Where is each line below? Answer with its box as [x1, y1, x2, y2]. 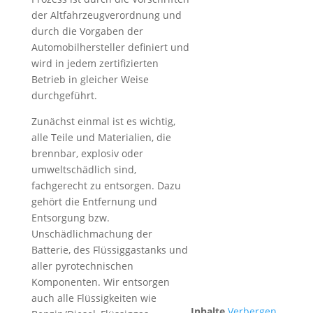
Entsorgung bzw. [31, 211, 110, 224]
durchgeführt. [31, 89, 97, 102]
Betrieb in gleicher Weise [31, 73, 149, 86]
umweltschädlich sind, [31, 163, 136, 176]
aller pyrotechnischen [31, 259, 133, 272]
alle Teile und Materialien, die [31, 131, 171, 144]
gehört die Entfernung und [31, 195, 157, 208]
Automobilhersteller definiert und [31, 41, 189, 54]
